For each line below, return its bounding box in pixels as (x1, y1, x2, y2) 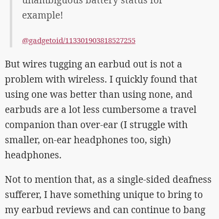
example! (22, 9, 63, 22)
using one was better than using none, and (5, 88, 193, 101)
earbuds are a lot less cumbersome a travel (5, 103, 197, 116)
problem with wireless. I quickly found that (5, 73, 197, 86)
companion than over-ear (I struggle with (5, 118, 188, 131)
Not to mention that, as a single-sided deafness (5, 173, 212, 186)
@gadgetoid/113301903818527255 (22, 35, 135, 45)
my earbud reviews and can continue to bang (5, 203, 205, 217)
